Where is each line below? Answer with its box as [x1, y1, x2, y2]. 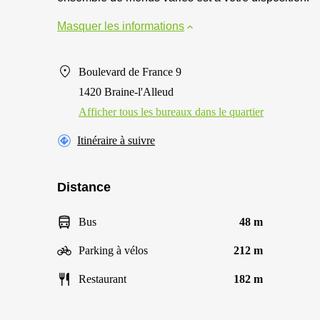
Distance [57, 180, 111, 194]
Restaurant [79, 273, 126, 285]
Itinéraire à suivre [77, 134, 155, 146]
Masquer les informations [57, 20, 184, 32]
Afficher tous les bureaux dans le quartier [79, 106, 264, 118]
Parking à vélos [79, 244, 148, 256]
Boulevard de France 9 [79, 66, 181, 78]
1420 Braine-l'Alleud [79, 86, 174, 98]
